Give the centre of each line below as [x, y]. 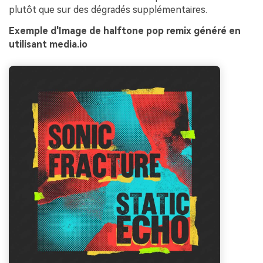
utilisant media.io [48, 44]
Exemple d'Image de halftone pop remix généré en [125, 31]
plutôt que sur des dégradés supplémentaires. [108, 9]
